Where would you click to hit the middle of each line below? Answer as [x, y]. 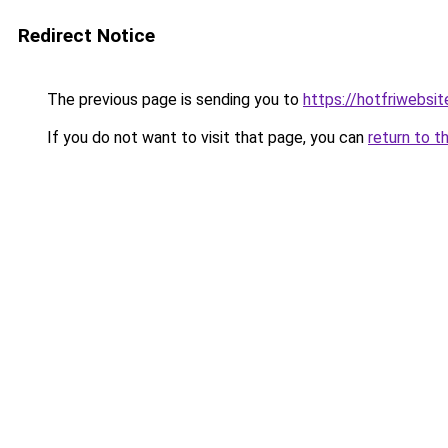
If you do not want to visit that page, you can [205, 137]
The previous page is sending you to [173, 99]
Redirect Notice [86, 35]
